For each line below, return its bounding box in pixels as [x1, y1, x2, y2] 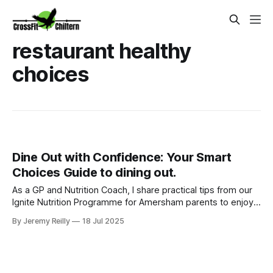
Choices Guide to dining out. [12, 165, 177, 180]
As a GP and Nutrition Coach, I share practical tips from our [12, 185, 252, 196]
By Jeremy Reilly [12, 216, 71, 226]
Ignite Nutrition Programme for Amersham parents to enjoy [12, 197, 253, 208]
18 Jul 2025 [82, 216, 124, 226]
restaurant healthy [12, 38, 191, 63]
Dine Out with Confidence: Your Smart [12, 150, 232, 165]
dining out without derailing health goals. [12, 209, 177, 221]
